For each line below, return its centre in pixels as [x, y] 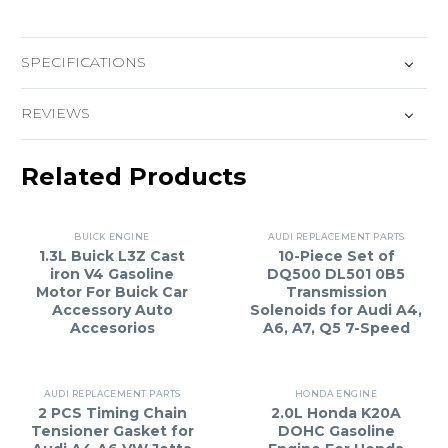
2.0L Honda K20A [336, 412]
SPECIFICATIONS [83, 62]
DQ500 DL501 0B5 [336, 273]
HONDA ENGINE [336, 393]
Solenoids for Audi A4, [336, 309]
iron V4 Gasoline [112, 273]
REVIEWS [55, 113]
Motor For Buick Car [112, 291]
